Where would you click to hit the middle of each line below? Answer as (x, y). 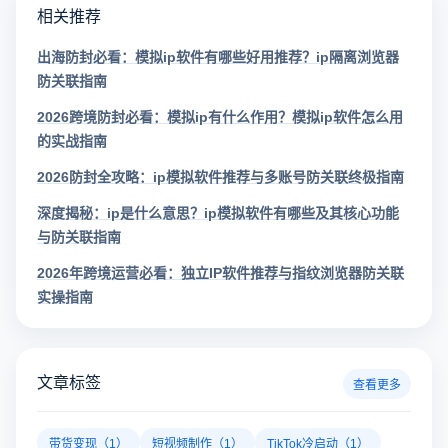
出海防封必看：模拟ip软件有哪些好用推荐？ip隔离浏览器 (218, 56)
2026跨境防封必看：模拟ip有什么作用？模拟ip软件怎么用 (220, 116)
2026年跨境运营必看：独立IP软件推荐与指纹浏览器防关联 (220, 272)
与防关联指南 (79, 236)
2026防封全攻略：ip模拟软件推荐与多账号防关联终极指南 (220, 176)
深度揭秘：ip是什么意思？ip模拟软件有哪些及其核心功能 (218, 212)
